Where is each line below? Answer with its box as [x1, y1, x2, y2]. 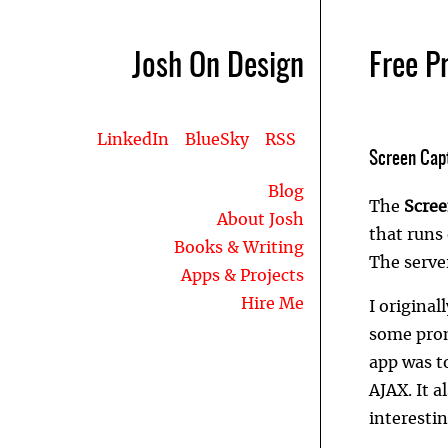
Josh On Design [132, 51, 304, 83]
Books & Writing [174, 240, 304, 256]
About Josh [217, 212, 304, 228]
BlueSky [185, 132, 249, 148]
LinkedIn [97, 132, 169, 148]
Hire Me [241, 296, 304, 312]
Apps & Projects [181, 268, 304, 284]
